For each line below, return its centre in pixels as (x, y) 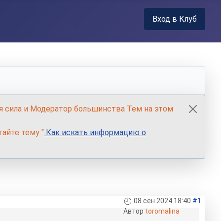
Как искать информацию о (95, 132)
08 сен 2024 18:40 (162, 201)
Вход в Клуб (175, 19)
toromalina (162, 211)
